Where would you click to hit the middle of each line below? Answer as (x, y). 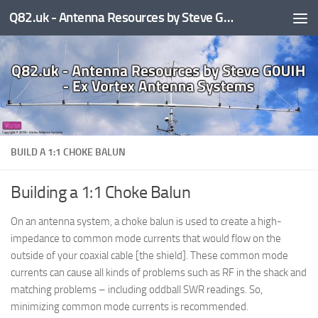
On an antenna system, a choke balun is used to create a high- (146, 221)
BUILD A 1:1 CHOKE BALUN (68, 152)
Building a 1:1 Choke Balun (100, 192)
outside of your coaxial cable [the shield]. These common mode (149, 255)
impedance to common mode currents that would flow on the (146, 238)
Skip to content (56, 20)
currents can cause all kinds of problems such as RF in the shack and (159, 272)
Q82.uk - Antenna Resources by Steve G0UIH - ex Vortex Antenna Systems (228, 17)
